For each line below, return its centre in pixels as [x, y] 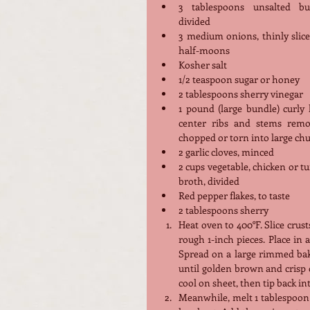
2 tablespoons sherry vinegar [241, 93]
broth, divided [209, 181]
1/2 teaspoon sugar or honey [239, 79]
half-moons [204, 50]
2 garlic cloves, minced [226, 152]
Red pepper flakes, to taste [234, 195]
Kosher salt [203, 64]
